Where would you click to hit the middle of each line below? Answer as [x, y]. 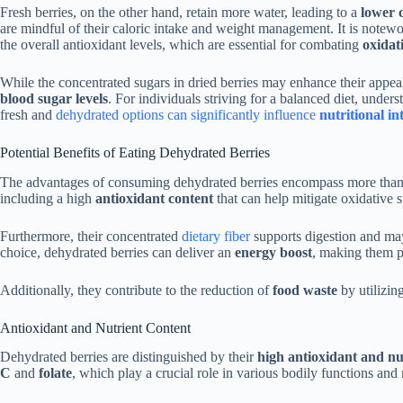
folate [55, 373]
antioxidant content [154, 198]
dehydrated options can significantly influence [188, 114]
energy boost [273, 252]
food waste [305, 290]
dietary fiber [216, 236]
